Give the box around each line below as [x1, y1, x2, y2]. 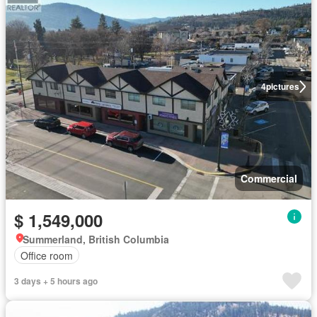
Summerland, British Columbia [23, 232, 169, 246]
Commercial [241, 171, 297, 185]
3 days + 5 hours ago [14, 275, 98, 287]
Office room [21, 248, 73, 263]
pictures [265, 80, 299, 93]
